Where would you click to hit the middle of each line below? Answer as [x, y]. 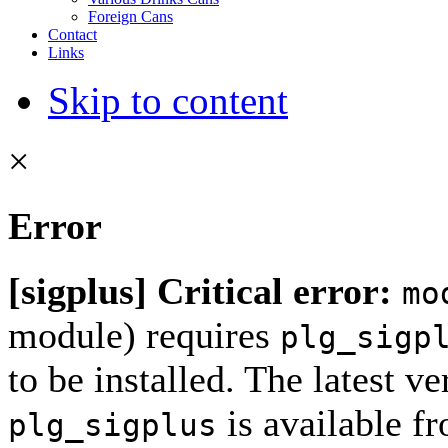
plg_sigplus [112, 425]
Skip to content [168, 100]
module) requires [144, 335]
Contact [72, 34]
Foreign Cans [130, 16]
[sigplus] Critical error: [200, 291]
